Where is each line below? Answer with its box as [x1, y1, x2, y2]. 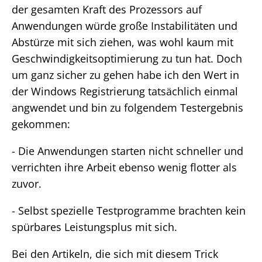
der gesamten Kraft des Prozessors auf [12, 2, 202, 17]
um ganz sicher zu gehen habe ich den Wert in [12, 68, 239, 82]
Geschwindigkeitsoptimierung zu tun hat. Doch [12, 51, 242, 66]
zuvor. [12, 177, 42, 191]
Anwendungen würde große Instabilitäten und [12, 19, 237, 33]
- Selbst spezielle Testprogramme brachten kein [12, 204, 246, 218]
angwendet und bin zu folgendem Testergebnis [12, 101, 243, 115]
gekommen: [12, 117, 70, 132]
